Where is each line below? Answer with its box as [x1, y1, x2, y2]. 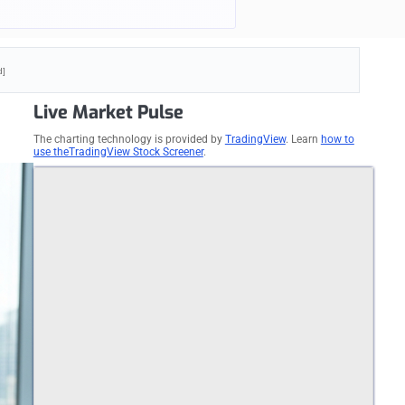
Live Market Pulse [33, 99, 184, 125]
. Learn [285, 132, 321, 146]
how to [320, 132, 354, 146]
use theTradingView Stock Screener [33, 145, 203, 158]
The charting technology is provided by [33, 132, 225, 146]
